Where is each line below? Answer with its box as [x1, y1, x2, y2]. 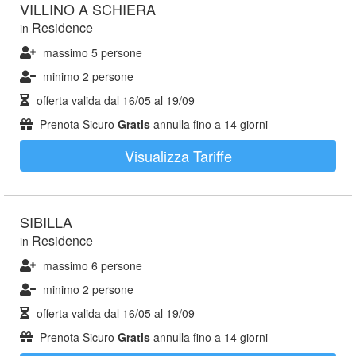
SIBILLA [20, 211, 72, 232]
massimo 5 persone [43, 44, 142, 60]
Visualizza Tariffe [124, 145, 232, 166]
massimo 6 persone [43, 257, 142, 273]
